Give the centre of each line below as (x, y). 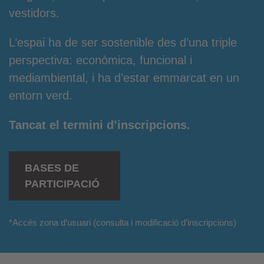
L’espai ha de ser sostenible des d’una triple (123, 42)
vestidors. (34, 13)
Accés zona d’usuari (52, 222)
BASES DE (52, 168)
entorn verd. (41, 95)
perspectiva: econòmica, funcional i (100, 60)
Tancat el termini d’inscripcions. (100, 125)
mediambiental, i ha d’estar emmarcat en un (124, 78)
